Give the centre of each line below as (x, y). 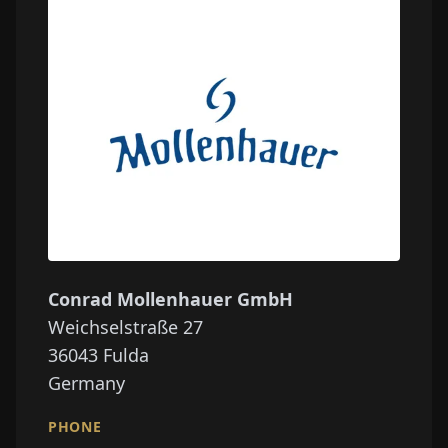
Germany (86, 382)
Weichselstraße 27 (125, 326)
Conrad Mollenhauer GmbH (170, 298)
